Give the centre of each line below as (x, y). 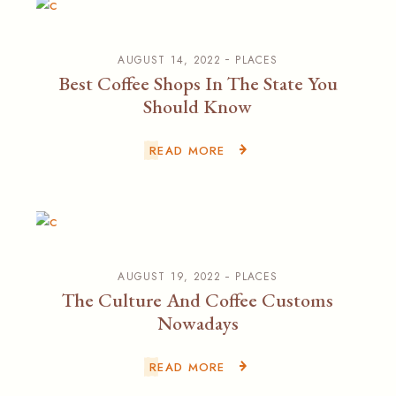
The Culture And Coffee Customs (198, 301)
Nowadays (198, 324)
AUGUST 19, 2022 (170, 277)
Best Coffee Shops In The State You (198, 83)
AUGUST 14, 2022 (170, 60)
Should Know (198, 106)
